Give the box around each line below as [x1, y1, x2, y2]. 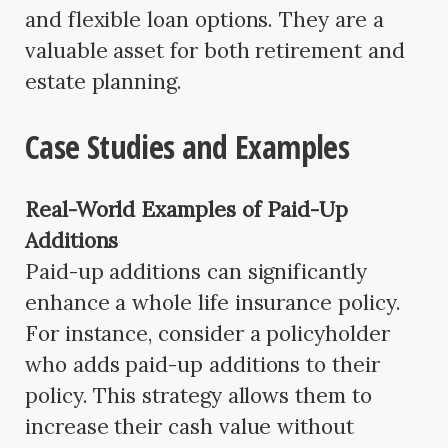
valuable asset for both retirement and [25, 37, 405, 65]
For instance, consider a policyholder [25, 320, 390, 348]
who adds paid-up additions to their [25, 351, 380, 379]
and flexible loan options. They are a [25, 6, 384, 34]
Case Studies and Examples [25, 125, 349, 169]
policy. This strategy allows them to [25, 382, 372, 410]
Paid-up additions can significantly [25, 258, 367, 286]
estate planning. [25, 68, 182, 96]
